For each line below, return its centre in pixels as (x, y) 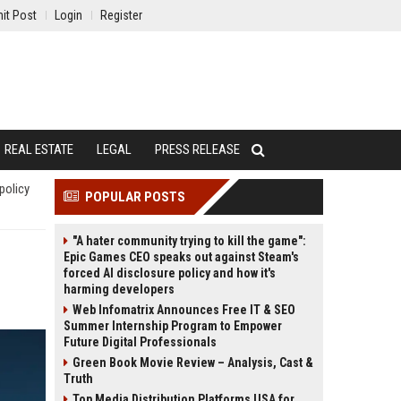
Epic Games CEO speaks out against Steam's (181, 257)
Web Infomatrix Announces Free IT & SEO (184, 310)
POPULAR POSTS (135, 197)
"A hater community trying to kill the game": (189, 241)
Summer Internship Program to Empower (173, 326)
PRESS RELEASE (197, 149)
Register (121, 15)
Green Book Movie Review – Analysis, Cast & (193, 363)
